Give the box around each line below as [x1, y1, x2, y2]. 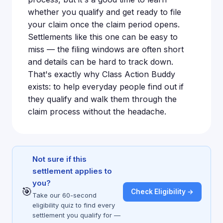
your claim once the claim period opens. [28, 19, 180, 29]
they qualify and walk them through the [28, 94, 177, 104]
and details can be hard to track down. [28, 57, 173, 67]
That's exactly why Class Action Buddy [28, 69, 175, 79]
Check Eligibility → [131, 187, 194, 196]
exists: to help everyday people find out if [28, 82, 184, 92]
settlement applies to [32, 166, 112, 176]
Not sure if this [32, 154, 87, 164]
